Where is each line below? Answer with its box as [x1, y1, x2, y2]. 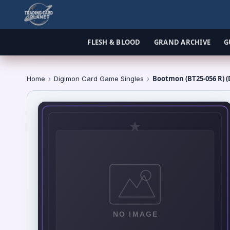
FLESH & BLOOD [87, 37, 141, 47]
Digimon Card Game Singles [54, 74, 144, 83]
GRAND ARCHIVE [154, 37, 211, 47]
